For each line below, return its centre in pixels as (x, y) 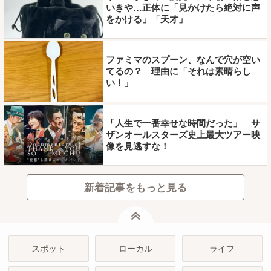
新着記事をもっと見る (135, 188)
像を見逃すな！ (137, 146)
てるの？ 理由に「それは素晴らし (178, 71)
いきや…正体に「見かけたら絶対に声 (183, 8)
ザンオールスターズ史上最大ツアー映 (183, 135)
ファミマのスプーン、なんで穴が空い (183, 60)
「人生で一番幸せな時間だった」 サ (183, 123)
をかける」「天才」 (146, 19)
